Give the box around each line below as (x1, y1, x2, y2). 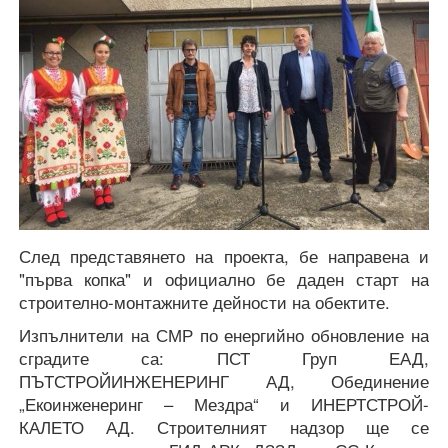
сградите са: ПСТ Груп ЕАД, (19, 345, 429, 370)
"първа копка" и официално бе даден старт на (19, 266, 429, 291)
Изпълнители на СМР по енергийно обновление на (19, 322, 429, 347)
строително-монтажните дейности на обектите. (19, 289, 390, 314)
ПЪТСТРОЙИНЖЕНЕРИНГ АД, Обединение (19, 368, 429, 393)
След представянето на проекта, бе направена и (19, 243, 429, 268)
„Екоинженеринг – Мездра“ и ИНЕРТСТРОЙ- (19, 391, 429, 416)
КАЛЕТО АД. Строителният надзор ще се (19, 414, 429, 439)
